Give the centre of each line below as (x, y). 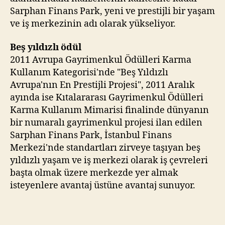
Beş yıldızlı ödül (46, 47)
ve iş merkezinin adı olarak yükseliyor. (93, 24)
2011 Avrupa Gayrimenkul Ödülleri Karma (101, 60)
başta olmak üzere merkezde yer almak (94, 173)
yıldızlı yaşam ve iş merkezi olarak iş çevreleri (109, 160)
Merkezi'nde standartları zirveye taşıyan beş (105, 148)
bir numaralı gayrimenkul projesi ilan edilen (106, 123)
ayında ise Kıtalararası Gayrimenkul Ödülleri (107, 98)
